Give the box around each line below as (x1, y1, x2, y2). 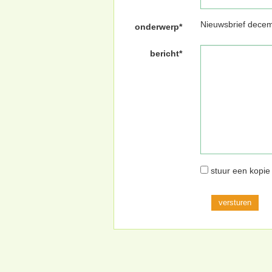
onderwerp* (135, 21, 183, 32)
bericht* (150, 48, 183, 58)
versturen (219, 197, 252, 207)
